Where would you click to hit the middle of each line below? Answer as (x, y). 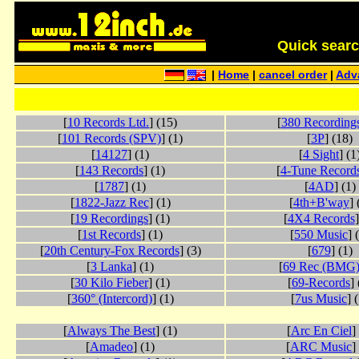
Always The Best (111, 331)
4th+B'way (321, 203)
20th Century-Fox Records (111, 251)
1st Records (111, 235)
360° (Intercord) (111, 299)
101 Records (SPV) (111, 139)
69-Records (321, 283)
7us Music (321, 299)
